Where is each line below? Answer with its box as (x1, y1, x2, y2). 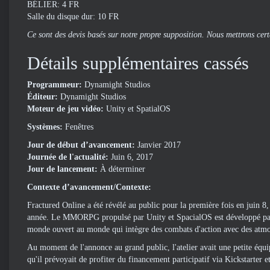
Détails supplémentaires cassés (27, 53, 249, 73)
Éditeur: (27, 92, 60, 101)
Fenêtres (65, 122, 93, 131)
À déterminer (100, 165, 145, 174)
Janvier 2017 (137, 140, 181, 149)
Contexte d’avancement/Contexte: (27, 183, 151, 192)
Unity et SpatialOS (106, 104, 171, 113)
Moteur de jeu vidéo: (27, 104, 106, 113)
